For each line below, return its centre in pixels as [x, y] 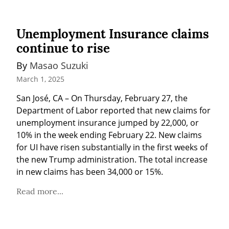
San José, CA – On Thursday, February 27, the [102, 98]
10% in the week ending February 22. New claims [109, 135]
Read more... [40, 191]
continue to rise [63, 48]
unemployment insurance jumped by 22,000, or [108, 123]
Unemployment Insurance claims [113, 34]
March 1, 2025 [40, 79]
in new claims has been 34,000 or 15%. [90, 172]
